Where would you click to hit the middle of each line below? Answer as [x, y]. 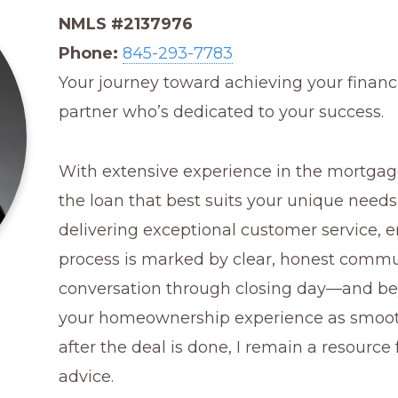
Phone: [89, 53]
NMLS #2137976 [126, 24]
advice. [87, 377]
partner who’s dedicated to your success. [222, 112]
